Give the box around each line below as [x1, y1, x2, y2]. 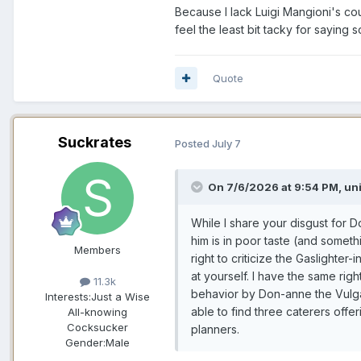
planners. [191, 322, 239, 337]
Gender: [65, 336, 106, 350]
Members [74, 243, 121, 256]
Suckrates [57, 133, 131, 151]
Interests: [45, 290, 91, 304]
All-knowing [68, 305, 127, 319]
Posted [175, 136, 212, 150]
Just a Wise [91, 290, 150, 304]
